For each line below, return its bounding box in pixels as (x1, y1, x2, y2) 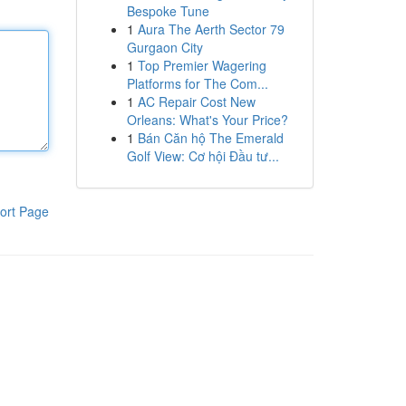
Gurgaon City (126, 38, 203, 56)
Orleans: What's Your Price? (126, 111, 288, 129)
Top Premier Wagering (137, 56, 266, 74)
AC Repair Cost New (137, 92, 256, 111)
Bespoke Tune (126, 2, 209, 20)
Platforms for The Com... (126, 74, 268, 92)
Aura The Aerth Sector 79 (137, 20, 285, 38)
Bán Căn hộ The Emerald (137, 129, 284, 147)
